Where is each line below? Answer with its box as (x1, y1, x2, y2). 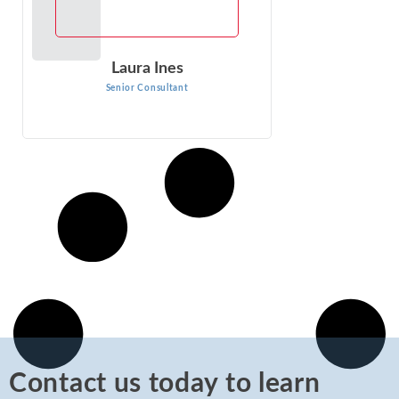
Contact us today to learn (9, 370, 321, 397)
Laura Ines (110, 61, 183, 77)
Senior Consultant (105, 84, 189, 94)
